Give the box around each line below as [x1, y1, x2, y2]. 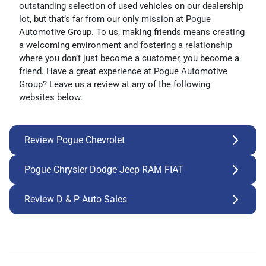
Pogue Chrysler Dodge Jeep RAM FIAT [24, 163, 183, 175]
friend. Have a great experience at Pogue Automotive [19, 65, 227, 77]
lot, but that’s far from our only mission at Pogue [19, 13, 211, 24]
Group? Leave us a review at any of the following [19, 78, 210, 90]
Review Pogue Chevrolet [24, 134, 125, 145]
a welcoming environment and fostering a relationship [19, 39, 232, 50]
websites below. [19, 91, 83, 103]
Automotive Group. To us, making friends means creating [19, 26, 245, 37]
